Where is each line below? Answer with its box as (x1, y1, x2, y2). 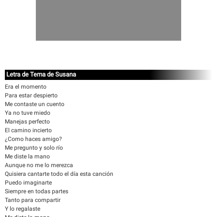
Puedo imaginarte (5, 179, 52, 186)
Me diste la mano (5, 153, 50, 160)
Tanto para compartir (5, 197, 61, 203)
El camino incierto (5, 127, 52, 134)
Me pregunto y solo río (5, 144, 63, 151)
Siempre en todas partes (5, 188, 68, 195)
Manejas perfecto (5, 118, 50, 125)
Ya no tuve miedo (5, 109, 50, 116)
